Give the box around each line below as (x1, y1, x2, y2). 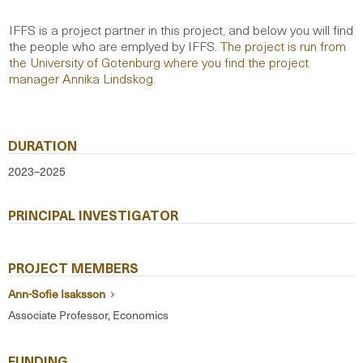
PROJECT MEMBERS (8, 257, 139, 277)
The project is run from (220, 35, 346, 55)
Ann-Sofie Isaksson (8, 284, 108, 302)
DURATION (8, 135, 77, 155)
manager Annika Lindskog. (9, 67, 156, 88)
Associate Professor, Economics (8, 305, 169, 323)
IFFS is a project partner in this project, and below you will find (9, 19, 353, 39)
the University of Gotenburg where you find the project (9, 51, 309, 71)
